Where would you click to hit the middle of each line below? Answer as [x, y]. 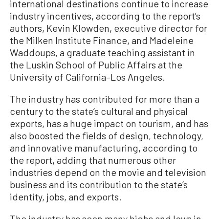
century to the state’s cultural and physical [99, 111]
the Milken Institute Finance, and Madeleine [102, 40]
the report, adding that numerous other [93, 160]
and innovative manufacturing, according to [104, 147]
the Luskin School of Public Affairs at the [96, 64]
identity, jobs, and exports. [66, 196]
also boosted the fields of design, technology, [107, 135]
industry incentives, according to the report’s [105, 15]
